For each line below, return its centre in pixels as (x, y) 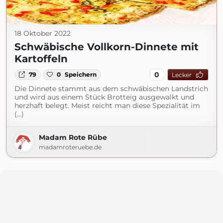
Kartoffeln (41, 59)
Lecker (181, 75)
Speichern (81, 74)
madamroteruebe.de (70, 147)
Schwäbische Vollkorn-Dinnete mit (107, 47)
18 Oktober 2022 (43, 33)
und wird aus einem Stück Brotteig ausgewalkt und (104, 97)
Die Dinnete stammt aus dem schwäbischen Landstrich (111, 89)
